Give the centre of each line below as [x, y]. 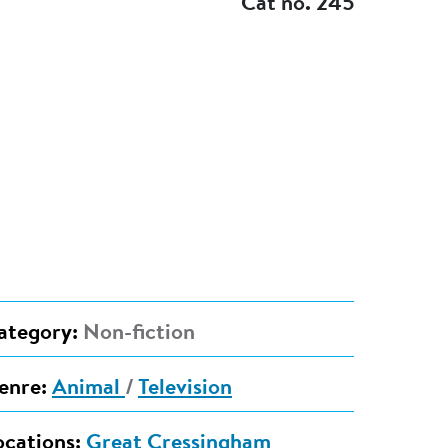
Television [184, 389]
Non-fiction [136, 334]
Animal [88, 389]
